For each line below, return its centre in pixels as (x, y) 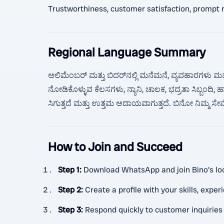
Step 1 (69, 170)
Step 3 (69, 210)
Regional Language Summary (127, 52)
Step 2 (69, 190)
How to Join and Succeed (115, 147)
